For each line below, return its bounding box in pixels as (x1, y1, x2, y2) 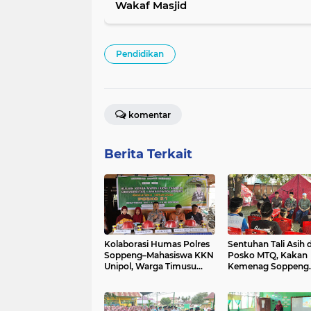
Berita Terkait (104, 146, 192, 162)
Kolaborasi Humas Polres (104, 239, 210, 250)
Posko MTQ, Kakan (227, 250, 308, 261)
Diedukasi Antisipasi (104, 272, 188, 283)
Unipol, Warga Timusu (104, 261, 196, 272)
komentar (128, 110, 171, 121)
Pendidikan (116, 49, 164, 60)
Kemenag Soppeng (227, 261, 309, 272)
